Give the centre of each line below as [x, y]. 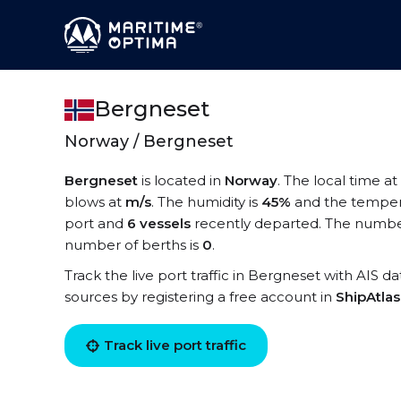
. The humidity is [206, 202]
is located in [181, 180]
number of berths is [133, 245]
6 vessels [159, 223]
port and [96, 223]
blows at [95, 202]
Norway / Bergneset [149, 141]
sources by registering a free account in [200, 297]
